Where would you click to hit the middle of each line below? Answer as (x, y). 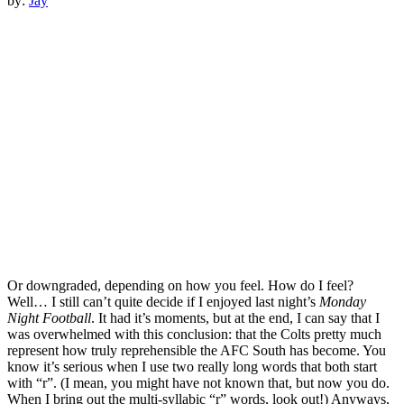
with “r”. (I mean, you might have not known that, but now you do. (198, 383)
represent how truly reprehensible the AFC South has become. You (197, 351)
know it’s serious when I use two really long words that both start (192, 367)
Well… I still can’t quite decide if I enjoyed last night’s (163, 302)
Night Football (49, 318)
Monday (343, 302)
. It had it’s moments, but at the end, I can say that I (235, 318)
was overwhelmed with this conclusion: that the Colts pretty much (194, 335)
